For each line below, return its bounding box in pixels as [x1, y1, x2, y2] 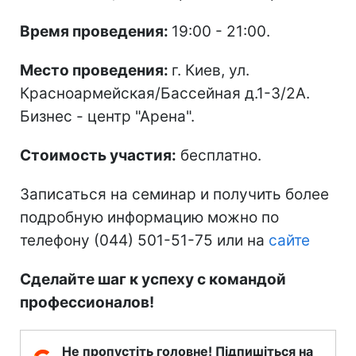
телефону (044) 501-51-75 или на [20, 230, 269, 250]
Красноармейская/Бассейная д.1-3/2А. [20, 83, 310, 103]
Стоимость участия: [20, 145, 176, 164]
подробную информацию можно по [20, 207, 279, 226]
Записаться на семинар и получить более [20, 184, 329, 203]
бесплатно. [176, 145, 261, 164]
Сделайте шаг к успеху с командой [20, 269, 286, 288]
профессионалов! [20, 292, 154, 311]
